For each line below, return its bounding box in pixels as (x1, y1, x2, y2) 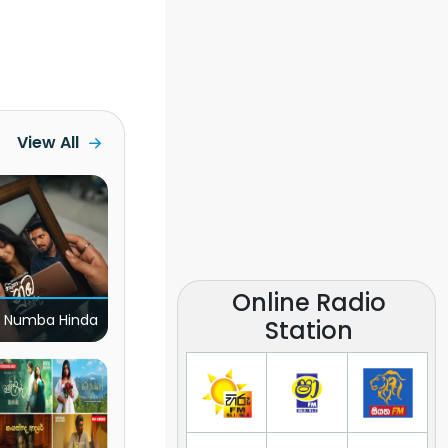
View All (16, 131, 79, 155)
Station (265, 313, 354, 347)
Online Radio (232, 285, 387, 319)
